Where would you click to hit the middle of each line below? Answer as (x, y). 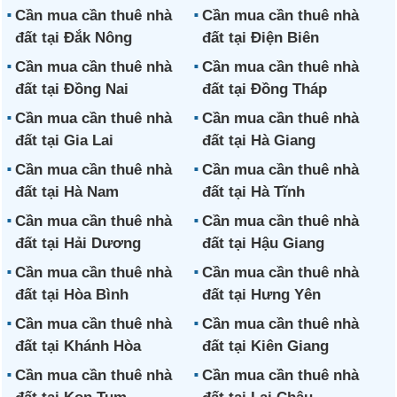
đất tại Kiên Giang (265, 346)
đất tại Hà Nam (67, 192)
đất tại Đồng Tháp (264, 89)
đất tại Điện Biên (260, 38)
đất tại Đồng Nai (72, 89)
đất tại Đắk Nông (74, 38)
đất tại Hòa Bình (72, 295)
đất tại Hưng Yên (261, 295)
